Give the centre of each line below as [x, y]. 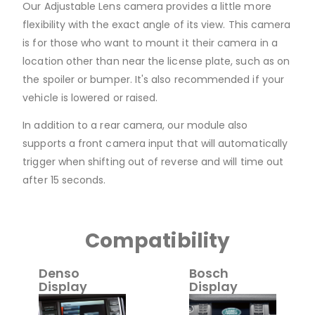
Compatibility [157, 241]
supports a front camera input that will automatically [155, 143]
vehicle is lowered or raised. [90, 97]
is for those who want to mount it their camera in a [150, 43]
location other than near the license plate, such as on [156, 61]
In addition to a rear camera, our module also [135, 125]
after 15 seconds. [66, 180]
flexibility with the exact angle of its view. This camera [157, 24]
